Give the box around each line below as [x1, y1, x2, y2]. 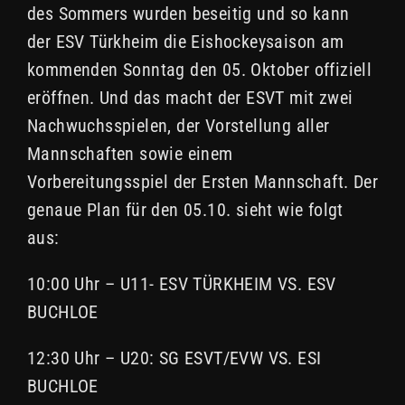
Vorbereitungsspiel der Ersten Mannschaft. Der [27, 171, 378, 193]
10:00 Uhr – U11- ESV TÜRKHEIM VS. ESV [27, 273, 336, 296]
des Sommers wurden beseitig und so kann [27, 3, 350, 25]
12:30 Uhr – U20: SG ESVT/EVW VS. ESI [27, 347, 322, 370]
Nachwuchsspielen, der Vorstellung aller [27, 115, 330, 137]
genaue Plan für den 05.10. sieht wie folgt [27, 199, 344, 221]
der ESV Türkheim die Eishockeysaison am [27, 31, 344, 53]
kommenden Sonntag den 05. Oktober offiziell [27, 59, 372, 81]
